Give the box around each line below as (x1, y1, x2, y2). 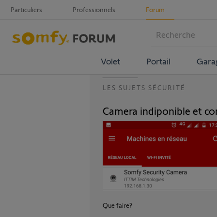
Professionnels (73, 5, 115, 14)
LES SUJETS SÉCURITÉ (103, 83, 186, 92)
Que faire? (103, 201, 132, 209)
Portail (146, 55, 170, 66)
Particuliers (11, 5, 42, 14)
